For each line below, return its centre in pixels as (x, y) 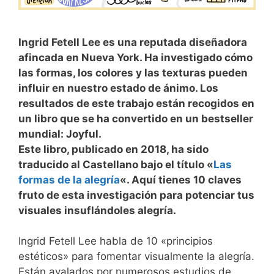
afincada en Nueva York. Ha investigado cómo (135, 57)
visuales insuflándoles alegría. (97, 210)
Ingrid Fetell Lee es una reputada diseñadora (133, 42)
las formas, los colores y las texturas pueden (133, 72)
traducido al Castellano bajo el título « (116, 164)
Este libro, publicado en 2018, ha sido (113, 149)
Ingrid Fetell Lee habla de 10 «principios (116, 241)
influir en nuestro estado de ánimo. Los (118, 88)
